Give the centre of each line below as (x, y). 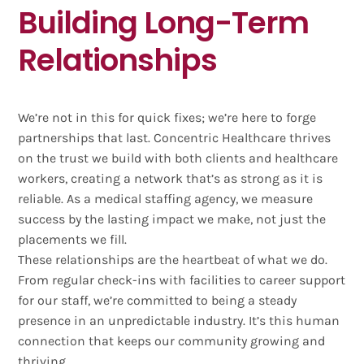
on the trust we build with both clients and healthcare (178, 158)
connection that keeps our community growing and (172, 340)
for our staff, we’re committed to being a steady (158, 300)
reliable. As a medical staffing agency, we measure (166, 198)
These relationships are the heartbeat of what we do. (173, 259)
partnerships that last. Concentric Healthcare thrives (175, 137)
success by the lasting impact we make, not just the (172, 219)
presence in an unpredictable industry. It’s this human (179, 320)
